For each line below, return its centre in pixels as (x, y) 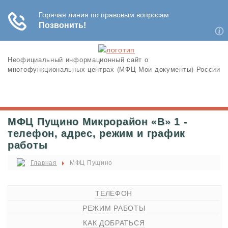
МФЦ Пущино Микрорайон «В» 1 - (98, 122)
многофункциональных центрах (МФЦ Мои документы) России (114, 69)
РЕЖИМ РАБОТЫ (114, 208)
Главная (44, 162)
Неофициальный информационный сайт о (78, 59)
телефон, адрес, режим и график (97, 133)
